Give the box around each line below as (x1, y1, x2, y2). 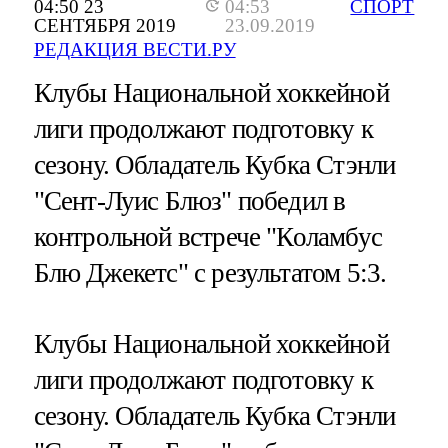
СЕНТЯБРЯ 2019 (33, 15, 176, 37)
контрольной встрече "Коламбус (33, 222, 382, 253)
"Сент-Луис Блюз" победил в (33, 186, 346, 217)
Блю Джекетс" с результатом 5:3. (33, 258, 387, 289)
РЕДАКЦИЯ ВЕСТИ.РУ (33, 39, 236, 61)
